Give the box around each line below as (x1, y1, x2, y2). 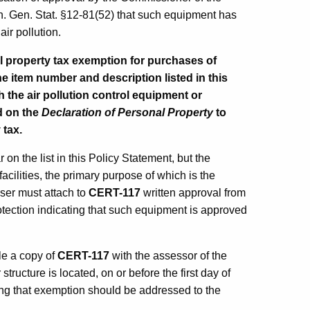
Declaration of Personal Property (42, 106, 213, 118)
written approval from (140, 186, 246, 199)
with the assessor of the (109, 249, 227, 262)
